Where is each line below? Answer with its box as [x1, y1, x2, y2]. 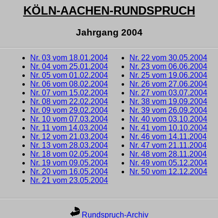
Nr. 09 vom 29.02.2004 [30, 106, 108, 114]
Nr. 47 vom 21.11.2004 [129, 141, 207, 149]
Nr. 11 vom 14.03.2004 [30, 123, 108, 132]
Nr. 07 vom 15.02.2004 [30, 88, 108, 97]
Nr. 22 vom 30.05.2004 [129, 53, 207, 62]
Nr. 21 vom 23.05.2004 [30, 176, 108, 184]
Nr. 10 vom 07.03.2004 [30, 114, 108, 123]
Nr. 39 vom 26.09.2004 [129, 106, 207, 114]
